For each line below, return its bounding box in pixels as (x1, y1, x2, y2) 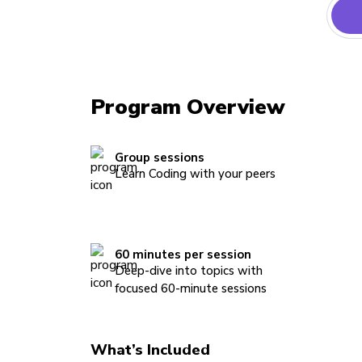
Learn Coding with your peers (114, 165, 276, 182)
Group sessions (114, 149, 204, 166)
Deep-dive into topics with (114, 263, 263, 280)
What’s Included (90, 339, 210, 360)
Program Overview (90, 92, 285, 121)
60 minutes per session (114, 246, 251, 263)
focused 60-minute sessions (114, 280, 267, 297)
